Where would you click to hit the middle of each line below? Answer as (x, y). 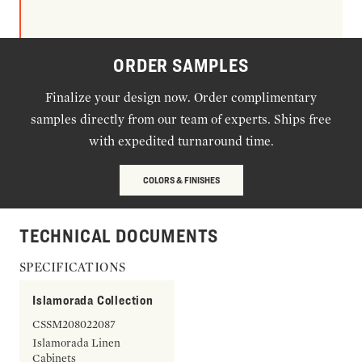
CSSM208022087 (74, 324)
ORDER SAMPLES (181, 65)
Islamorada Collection (93, 300)
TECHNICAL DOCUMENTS (119, 236)
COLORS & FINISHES (181, 180)
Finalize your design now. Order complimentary (181, 97)
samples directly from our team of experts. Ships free (181, 119)
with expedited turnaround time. (181, 141)
